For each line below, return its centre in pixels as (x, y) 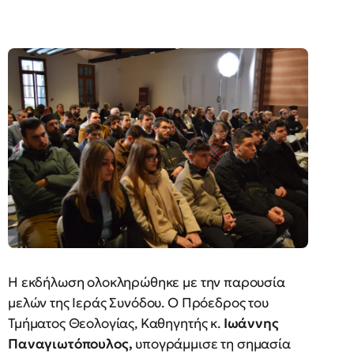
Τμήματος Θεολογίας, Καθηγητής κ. (114, 324)
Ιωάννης (249, 324)
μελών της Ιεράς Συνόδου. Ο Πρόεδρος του (138, 303)
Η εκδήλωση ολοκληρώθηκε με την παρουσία (147, 282)
